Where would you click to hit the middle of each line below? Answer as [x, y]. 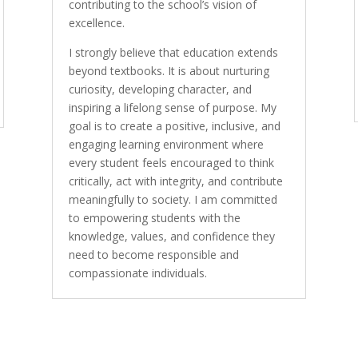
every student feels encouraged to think [171, 163]
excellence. [96, 23]
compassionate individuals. [137, 273]
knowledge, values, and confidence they [171, 237]
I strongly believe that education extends [173, 53]
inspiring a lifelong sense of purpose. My [172, 108]
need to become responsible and [153, 255]
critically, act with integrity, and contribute [175, 181]
